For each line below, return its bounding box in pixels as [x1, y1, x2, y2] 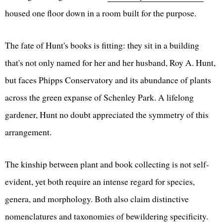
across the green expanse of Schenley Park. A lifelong [5, 91, 194, 103]
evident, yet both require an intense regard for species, [5, 175, 195, 187]
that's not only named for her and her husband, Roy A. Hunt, [5, 56, 216, 68]
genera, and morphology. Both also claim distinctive [5, 192, 189, 205]
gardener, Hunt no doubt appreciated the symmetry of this [5, 108, 209, 120]
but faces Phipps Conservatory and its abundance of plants [5, 73, 211, 86]
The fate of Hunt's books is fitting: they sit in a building [5, 39, 199, 51]
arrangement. [5, 125, 55, 138]
